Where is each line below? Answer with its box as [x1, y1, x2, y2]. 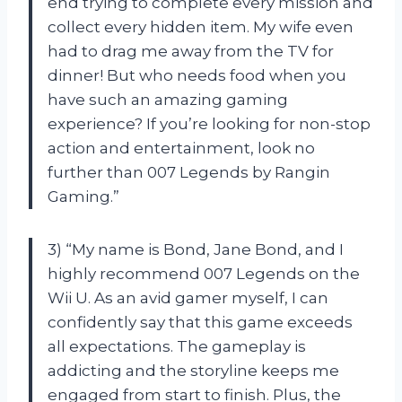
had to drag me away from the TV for [48, 41, 334, 60]
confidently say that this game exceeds [48, 312, 353, 331]
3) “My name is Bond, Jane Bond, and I [48, 240, 344, 258]
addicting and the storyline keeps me [48, 361, 339, 380]
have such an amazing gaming [48, 90, 288, 109]
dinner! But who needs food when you [48, 66, 346, 84]
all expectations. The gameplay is [48, 336, 306, 355]
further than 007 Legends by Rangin [48, 162, 330, 181]
